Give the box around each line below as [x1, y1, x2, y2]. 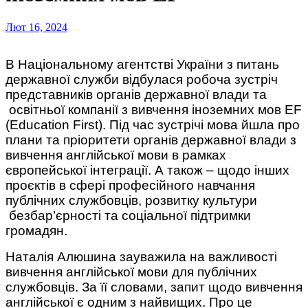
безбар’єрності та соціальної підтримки [5, 208, 251, 223]
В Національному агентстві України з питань [5, 56, 14, 71]
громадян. [5, 223, 71, 238]
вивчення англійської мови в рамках [5, 147, 226, 162]
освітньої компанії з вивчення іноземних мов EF [5, 102, 302, 117]
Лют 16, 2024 [5, 21, 67, 33]
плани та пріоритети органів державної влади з [5, 132, 296, 147]
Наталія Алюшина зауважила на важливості [5, 249, 277, 264]
